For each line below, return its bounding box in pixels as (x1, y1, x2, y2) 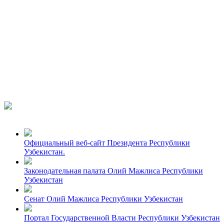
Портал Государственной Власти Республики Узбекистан (24, 213, 220, 222)
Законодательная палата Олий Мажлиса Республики (24, 166, 203, 175)
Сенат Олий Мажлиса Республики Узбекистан (24, 194, 183, 203)
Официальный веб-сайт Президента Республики (24, 138, 190, 147)
